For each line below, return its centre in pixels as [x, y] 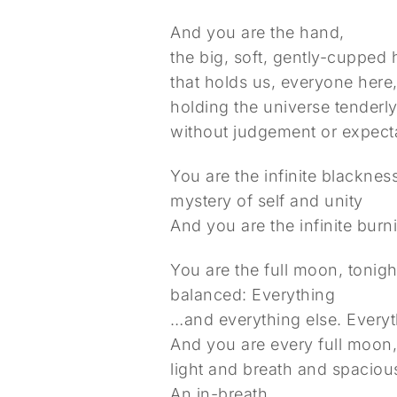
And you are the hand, [257, 32]
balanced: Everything [253, 295]
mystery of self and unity [267, 201]
